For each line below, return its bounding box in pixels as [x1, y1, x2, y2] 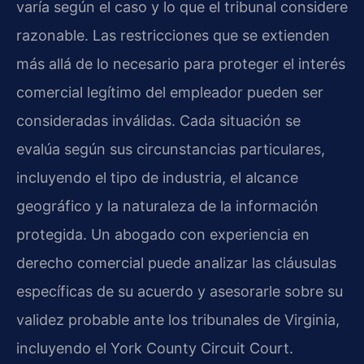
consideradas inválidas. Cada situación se [16, 112, 301, 130]
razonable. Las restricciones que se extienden [16, 27, 330, 45]
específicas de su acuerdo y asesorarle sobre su [16, 283, 343, 301]
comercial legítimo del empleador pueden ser [16, 84, 323, 102]
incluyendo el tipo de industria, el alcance [16, 169, 298, 187]
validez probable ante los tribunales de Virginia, [16, 311, 340, 329]
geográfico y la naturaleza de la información [16, 197, 318, 215]
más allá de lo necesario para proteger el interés [16, 55, 345, 73]
